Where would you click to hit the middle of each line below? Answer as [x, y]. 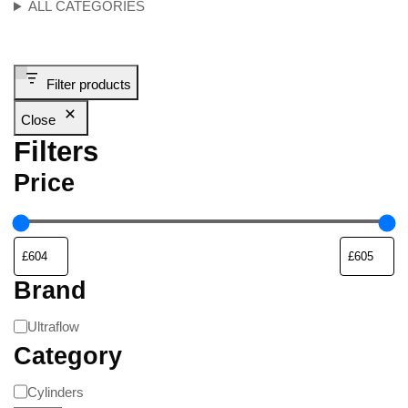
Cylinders [56, 392]
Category [68, 356]
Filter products [89, 85]
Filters [56, 152]
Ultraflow [54, 326]
